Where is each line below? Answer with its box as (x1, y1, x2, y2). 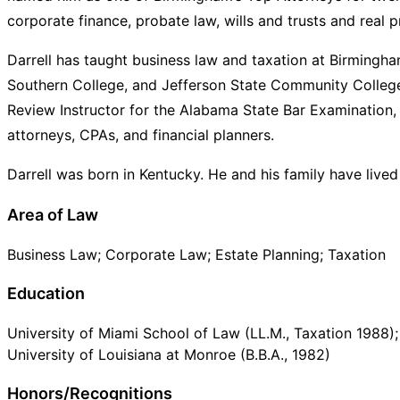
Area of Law (7, 204, 98, 224)
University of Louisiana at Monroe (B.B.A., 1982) (7, 345, 330, 363)
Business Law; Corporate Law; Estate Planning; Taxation (7, 245, 386, 263)
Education (7, 283, 85, 303)
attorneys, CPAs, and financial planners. (7, 125, 274, 144)
